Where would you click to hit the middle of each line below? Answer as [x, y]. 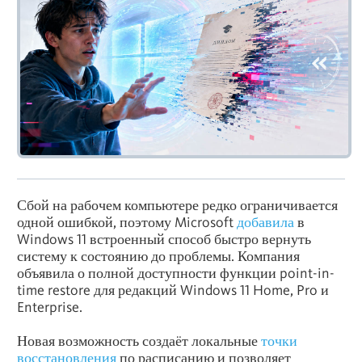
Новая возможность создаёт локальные [139, 341]
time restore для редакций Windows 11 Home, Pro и [173, 290]
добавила [265, 222]
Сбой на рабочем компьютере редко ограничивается [177, 205]
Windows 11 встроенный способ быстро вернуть [164, 239]
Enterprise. [50, 307]
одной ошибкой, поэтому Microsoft [127, 222]
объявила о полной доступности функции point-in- [176, 273]
